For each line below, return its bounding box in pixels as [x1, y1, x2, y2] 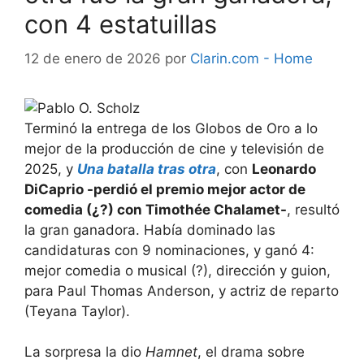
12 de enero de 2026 [24, 50, 161, 67]
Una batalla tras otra [77, 160, 216, 177]
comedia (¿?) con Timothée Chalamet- [24, 201, 287, 218]
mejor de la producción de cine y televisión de [24, 140, 324, 157]
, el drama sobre [197, 344, 305, 360]
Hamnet [145, 344, 197, 360]
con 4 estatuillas [24, 9, 217, 39]
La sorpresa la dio [24, 344, 145, 360]
